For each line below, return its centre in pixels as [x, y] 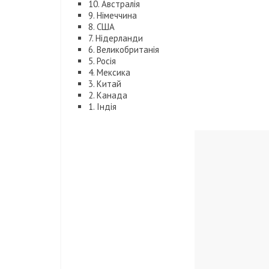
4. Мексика [109, 73]
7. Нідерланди [116, 38]
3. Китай [105, 84]
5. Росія [102, 61]
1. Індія [102, 107]
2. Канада [108, 95]
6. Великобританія [124, 50]
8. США [101, 27]
